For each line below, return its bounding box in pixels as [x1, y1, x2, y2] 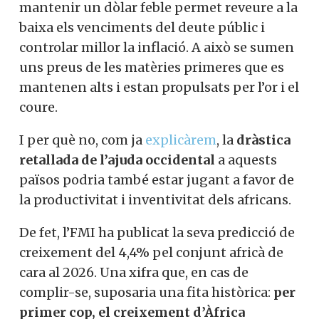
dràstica [236, 132, 291, 148]
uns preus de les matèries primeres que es [19, 59, 284, 75]
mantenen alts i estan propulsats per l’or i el [19, 79, 299, 95]
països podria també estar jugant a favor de [19, 172, 294, 188]
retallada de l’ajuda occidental [19, 152, 215, 168]
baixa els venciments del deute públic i [19, 19, 265, 36]
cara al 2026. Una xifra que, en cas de [19, 264, 249, 281]
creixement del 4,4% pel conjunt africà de [19, 244, 283, 261]
